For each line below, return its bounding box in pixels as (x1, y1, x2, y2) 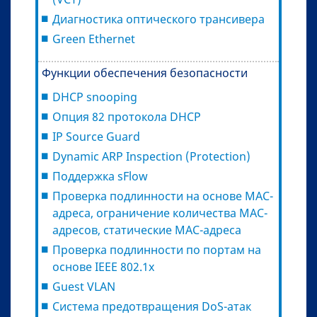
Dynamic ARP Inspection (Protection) (52, 148, 250, 164)
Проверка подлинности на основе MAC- (52, 188, 273, 204)
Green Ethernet (52, 30, 135, 47)
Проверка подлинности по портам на (52, 241, 261, 258)
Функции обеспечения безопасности (42, 64, 248, 81)
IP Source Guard (52, 128, 140, 144)
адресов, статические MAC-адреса (52, 221, 241, 238)
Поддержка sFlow (52, 168, 148, 184)
